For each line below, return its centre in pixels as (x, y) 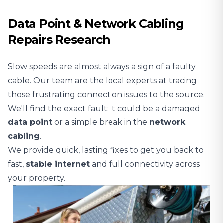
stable (40, 164)
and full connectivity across (145, 164)
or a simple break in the (101, 122)
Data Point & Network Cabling (96, 24)
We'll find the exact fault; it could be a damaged (104, 108)
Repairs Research (59, 40)
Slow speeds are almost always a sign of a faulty (102, 66)
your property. (37, 178)
